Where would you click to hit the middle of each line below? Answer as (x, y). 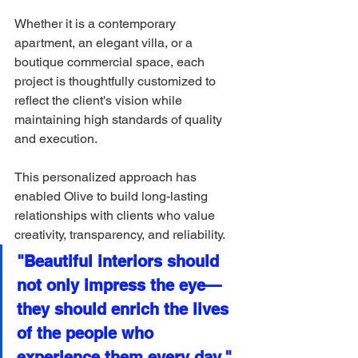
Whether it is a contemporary (97, 24)
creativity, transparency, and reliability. (120, 235)
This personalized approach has (107, 177)
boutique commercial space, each (111, 62)
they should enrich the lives (125, 310)
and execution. (56, 139)
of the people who (88, 334)
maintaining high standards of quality (120, 120)
